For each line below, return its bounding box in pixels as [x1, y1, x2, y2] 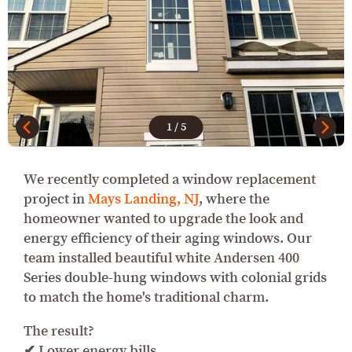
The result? [24, 321, 94, 340]
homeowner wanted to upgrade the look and [24, 209, 303, 228]
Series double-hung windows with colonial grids [24, 268, 327, 287]
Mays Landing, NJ [88, 189, 199, 208]
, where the [199, 189, 269, 208]
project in [24, 189, 88, 208]
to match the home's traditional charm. [24, 288, 269, 306]
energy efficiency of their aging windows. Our [24, 229, 312, 247]
